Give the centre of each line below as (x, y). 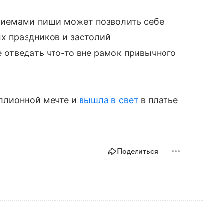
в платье (158, 100)
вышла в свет (109, 100)
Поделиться (137, 151)
